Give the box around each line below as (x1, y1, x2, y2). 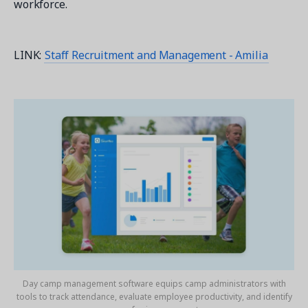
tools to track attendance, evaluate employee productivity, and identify (16, 290, 292, 302)
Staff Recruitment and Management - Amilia (45, 47, 268, 63)
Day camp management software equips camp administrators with (22, 277, 286, 289)
